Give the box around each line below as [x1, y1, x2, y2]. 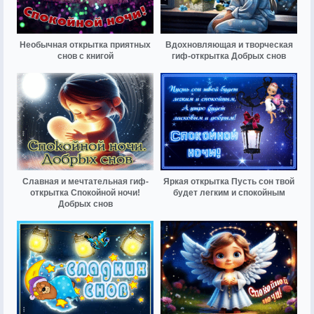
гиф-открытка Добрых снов [172, 50, 286, 61]
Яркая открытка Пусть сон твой [163, 176, 294, 186]
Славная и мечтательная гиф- [22, 176, 149, 186]
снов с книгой [57, 50, 114, 61]
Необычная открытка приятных [20, 39, 151, 50]
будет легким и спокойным [172, 187, 285, 198]
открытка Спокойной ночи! [30, 187, 140, 198]
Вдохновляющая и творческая [165, 39, 293, 50]
